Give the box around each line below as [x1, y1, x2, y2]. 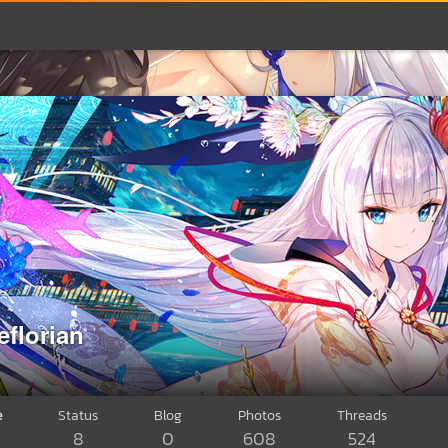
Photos [238, 405, 281, 426]
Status [58, 405, 98, 426]
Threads [337, 405, 387, 426]
